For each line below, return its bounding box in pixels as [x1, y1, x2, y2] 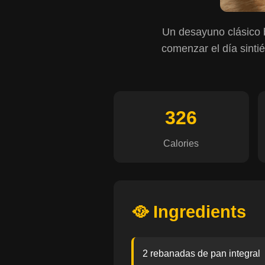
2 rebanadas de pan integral [143, 248, 260, 258]
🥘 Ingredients [131, 202, 246, 221]
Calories [163, 138, 199, 148]
